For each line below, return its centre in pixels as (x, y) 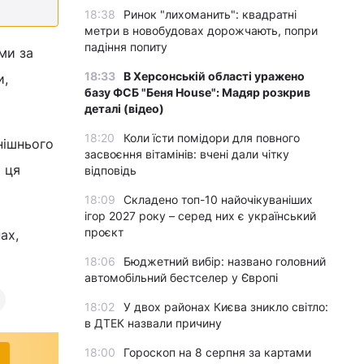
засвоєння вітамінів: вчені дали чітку (187, 154)
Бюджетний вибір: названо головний (225, 261)
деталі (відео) (124, 108)
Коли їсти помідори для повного (212, 138)
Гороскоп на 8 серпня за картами (217, 352)
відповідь (110, 170)
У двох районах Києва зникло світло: (226, 307)
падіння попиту (126, 47)
